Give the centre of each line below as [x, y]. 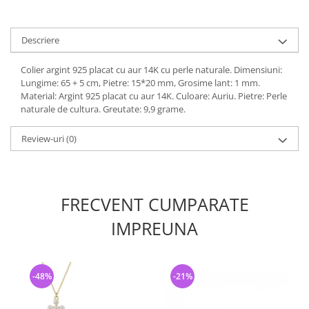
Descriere [40, 40]
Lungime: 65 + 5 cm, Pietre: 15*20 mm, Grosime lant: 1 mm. [140, 83]
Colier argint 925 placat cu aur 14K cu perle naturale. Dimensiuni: [151, 70]
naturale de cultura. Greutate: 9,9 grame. [103, 109]
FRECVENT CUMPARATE [154, 205]
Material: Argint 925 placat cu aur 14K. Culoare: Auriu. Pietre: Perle [154, 96]
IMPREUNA [154, 229]
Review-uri [44, 139]
